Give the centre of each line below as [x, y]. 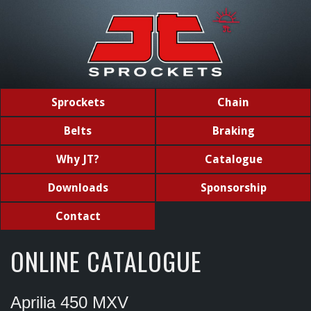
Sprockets [78, 103]
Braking [233, 131]
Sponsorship [233, 188]
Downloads [78, 188]
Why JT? [78, 160]
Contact [78, 217]
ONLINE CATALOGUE [106, 261]
